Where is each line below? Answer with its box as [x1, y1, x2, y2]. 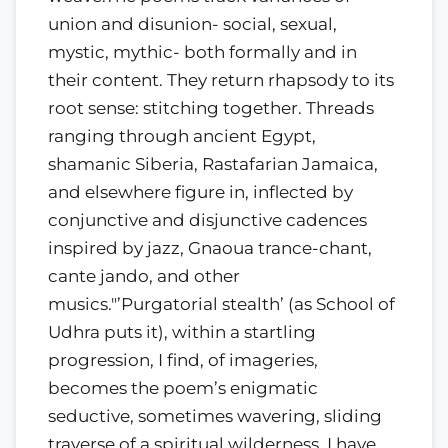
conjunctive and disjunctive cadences [48, 209, 367, 230]
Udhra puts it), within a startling [48, 321, 316, 342]
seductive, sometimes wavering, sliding [48, 405, 382, 426]
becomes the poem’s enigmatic [48, 377, 318, 398]
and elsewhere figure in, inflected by [48, 181, 353, 202]
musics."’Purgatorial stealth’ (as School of [48, 293, 395, 314]
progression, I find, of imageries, [48, 349, 318, 370]
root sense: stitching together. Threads [48, 97, 374, 118]
